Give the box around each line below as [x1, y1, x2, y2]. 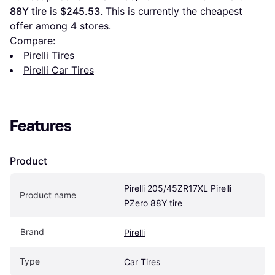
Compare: [10, 34, 55, 47]
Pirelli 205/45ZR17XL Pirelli [124, 183, 231, 194]
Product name [20, 190, 76, 201]
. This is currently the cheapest [100, 5, 242, 18]
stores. [77, 20, 111, 33]
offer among [10, 20, 71, 33]
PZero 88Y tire [124, 198, 182, 209]
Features [10, 117, 72, 136]
